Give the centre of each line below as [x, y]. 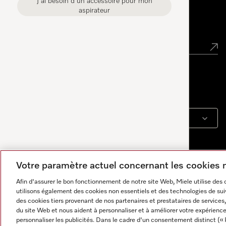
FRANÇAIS [64, 119]
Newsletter [49, 26]
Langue [39, 93]
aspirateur [94, 11]
